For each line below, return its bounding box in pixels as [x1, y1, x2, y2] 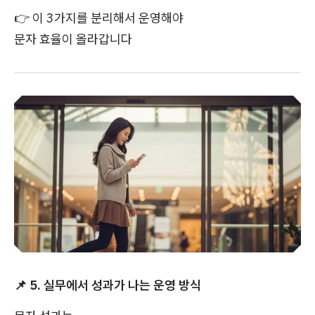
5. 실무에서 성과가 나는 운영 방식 [27, 276, 201, 293]
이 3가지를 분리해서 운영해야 [30, 10, 184, 27]
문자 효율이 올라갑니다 [14, 31, 132, 48]
